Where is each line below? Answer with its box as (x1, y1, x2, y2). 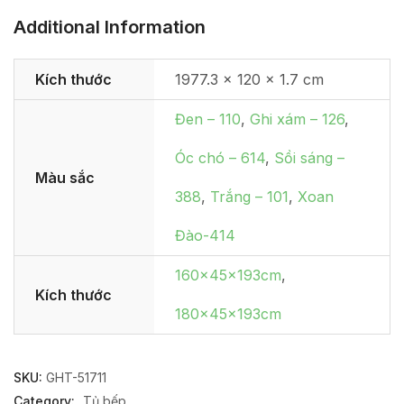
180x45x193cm (175, 304, 281, 323)
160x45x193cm (175, 265, 281, 284)
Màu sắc (35, 168, 95, 187)
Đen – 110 (175, 109, 241, 128)
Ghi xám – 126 (250, 109, 344, 128)
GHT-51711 (46, 369, 106, 385)
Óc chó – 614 (175, 148, 265, 167)
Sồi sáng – (274, 148, 344, 167)
